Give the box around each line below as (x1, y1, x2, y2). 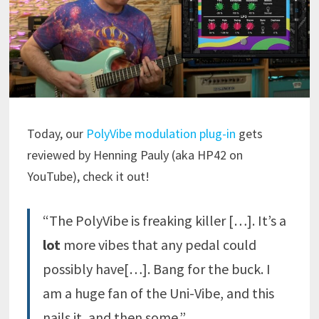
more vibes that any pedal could (60, 236, 256, 254)
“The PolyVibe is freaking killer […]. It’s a (42, 211, 286, 230)
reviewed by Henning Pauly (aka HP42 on (26, 147, 243, 164)
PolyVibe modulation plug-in (85, 125, 236, 142)
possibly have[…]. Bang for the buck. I (42, 260, 271, 278)
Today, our (26, 125, 86, 142)
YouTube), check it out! (26, 168, 150, 185)
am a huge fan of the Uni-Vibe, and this (42, 284, 274, 303)
